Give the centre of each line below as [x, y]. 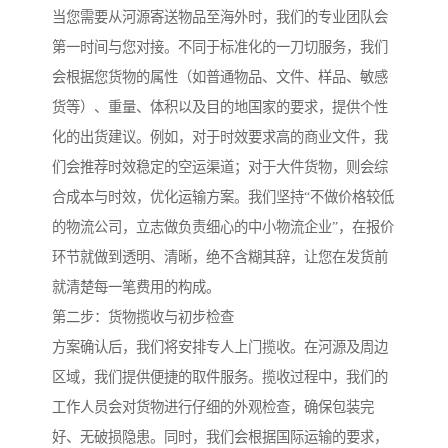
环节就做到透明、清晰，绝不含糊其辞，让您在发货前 [220, 257]
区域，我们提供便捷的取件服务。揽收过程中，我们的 [220, 377]
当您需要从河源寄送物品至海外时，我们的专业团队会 [220, 17]
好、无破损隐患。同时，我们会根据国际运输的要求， [220, 437]
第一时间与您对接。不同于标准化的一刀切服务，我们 [220, 47]
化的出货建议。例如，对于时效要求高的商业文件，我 [220, 137]
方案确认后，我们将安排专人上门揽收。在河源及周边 [220, 347]
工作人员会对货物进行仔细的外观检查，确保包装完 [213, 407]
